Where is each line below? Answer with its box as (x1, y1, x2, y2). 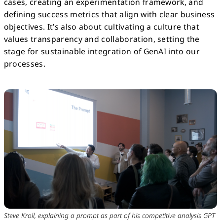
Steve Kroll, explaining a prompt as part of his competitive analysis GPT (3, 210, 215, 220)
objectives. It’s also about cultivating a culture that (3, 21, 199, 32)
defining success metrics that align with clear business (3, 8, 215, 20)
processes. (3, 58, 46, 69)
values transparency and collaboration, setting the (3, 33, 200, 44)
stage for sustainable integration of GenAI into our (3, 45, 200, 57)
